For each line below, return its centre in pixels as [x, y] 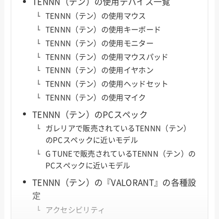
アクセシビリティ [75, 210]
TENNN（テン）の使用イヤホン [99, 70]
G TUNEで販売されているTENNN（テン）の [120, 154]
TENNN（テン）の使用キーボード [103, 29]
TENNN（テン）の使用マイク [96, 98]
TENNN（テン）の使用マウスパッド [107, 57]
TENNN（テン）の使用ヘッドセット [107, 84]
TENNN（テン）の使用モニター [99, 43]
